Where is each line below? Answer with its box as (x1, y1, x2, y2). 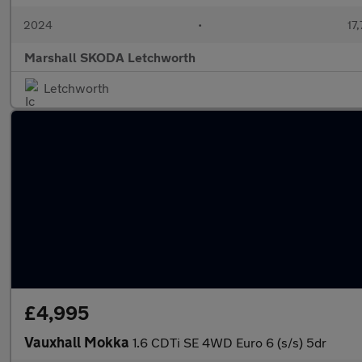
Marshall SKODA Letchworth (24, 49, 196, 65)
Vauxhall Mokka (24, 333, 133, 351)
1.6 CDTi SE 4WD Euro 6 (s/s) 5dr (133, 335, 326, 350)
